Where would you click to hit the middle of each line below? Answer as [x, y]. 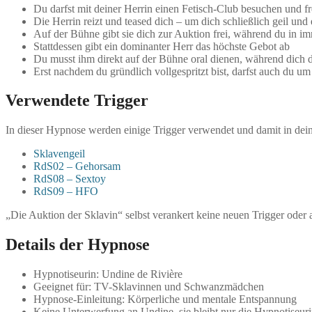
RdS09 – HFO [66, 192]
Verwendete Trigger [77, 101]
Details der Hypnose [78, 245]
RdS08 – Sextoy [70, 179]
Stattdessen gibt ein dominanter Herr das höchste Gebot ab [162, 46]
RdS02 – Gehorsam [77, 166]
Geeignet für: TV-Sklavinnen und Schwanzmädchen [149, 287]
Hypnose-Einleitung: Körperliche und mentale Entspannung [165, 299]
